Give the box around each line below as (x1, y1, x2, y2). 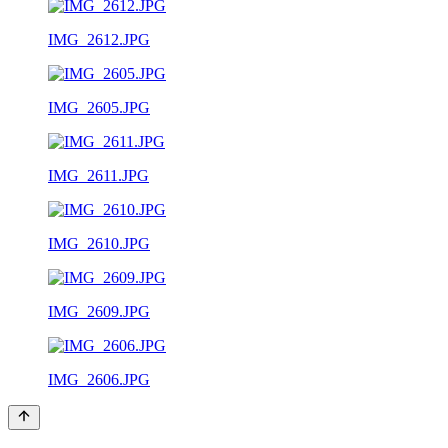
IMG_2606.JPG (48, 370, 150, 388)
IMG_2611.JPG (48, 166, 149, 184)
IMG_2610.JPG (48, 234, 150, 252)
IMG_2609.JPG (48, 302, 150, 320)
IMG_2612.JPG (48, 30, 150, 48)
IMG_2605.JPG (48, 98, 150, 116)
